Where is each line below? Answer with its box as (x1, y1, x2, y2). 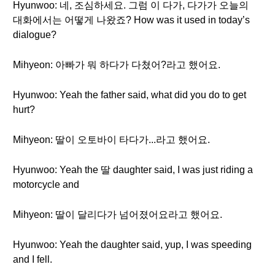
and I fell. (13, 254, 52, 265)
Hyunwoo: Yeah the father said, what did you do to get (13, 90, 246, 100)
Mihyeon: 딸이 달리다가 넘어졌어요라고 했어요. (13, 209, 222, 220)
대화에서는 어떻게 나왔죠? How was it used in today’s (13, 15, 250, 25)
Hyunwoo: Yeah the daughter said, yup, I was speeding (13, 239, 252, 250)
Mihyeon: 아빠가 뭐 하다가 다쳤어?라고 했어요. (13, 60, 220, 70)
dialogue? (13, 29, 56, 40)
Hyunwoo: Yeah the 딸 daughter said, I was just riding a (13, 165, 253, 175)
